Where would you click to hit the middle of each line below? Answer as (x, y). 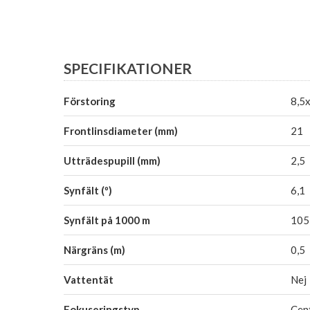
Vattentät (89, 279)
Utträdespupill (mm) (112, 160)
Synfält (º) (88, 190)
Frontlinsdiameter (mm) (121, 130)
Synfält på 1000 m (107, 220)
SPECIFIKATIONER (128, 68)
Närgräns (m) (94, 249)
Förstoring (90, 101)
